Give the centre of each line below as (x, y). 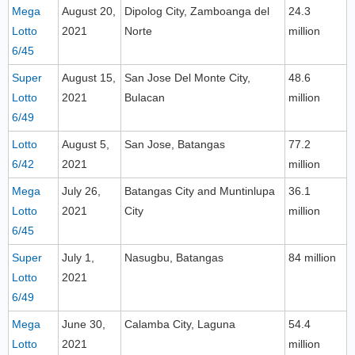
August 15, (89, 78)
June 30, (84, 324)
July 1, (78, 258)
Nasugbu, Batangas (174, 258)
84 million (312, 258)
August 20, (89, 11)
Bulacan (145, 97)
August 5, (86, 144)
